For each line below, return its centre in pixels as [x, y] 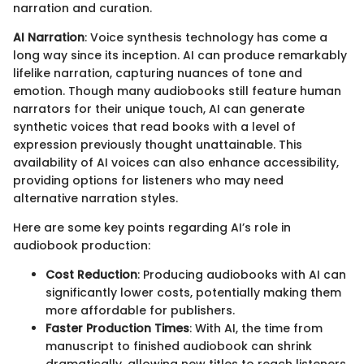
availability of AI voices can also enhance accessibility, [176, 163]
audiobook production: [82, 246]
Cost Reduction [91, 275]
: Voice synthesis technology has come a [206, 38]
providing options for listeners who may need [148, 181]
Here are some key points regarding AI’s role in [152, 228]
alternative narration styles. [95, 199]
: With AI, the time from [256, 329]
